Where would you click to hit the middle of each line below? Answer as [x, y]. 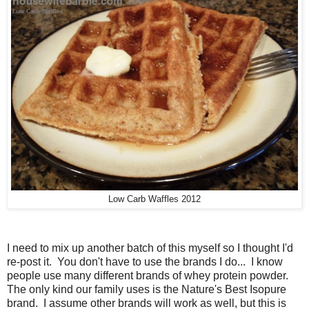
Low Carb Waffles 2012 [154, 199]
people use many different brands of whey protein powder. [149, 276]
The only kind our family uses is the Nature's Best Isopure [147, 290]
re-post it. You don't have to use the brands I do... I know [145, 262]
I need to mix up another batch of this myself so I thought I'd [150, 248]
